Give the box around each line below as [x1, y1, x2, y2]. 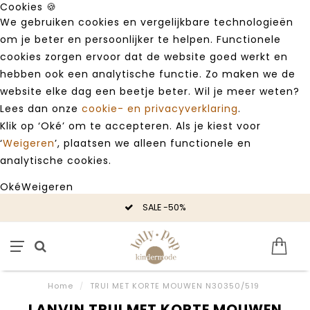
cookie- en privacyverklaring [82, 102, 238, 116]
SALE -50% [140, 201, 186, 213]
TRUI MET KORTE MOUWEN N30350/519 [89, 280, 259, 291]
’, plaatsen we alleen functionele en [55, 136, 251, 150]
